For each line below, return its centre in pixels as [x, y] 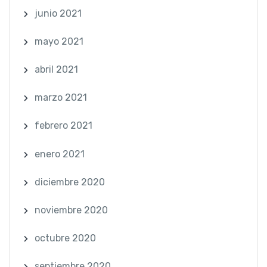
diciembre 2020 [69, 182]
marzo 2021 [60, 98]
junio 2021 [58, 13]
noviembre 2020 [71, 210]
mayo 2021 [59, 41]
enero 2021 [59, 154]
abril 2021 [56, 70]
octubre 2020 [65, 238]
